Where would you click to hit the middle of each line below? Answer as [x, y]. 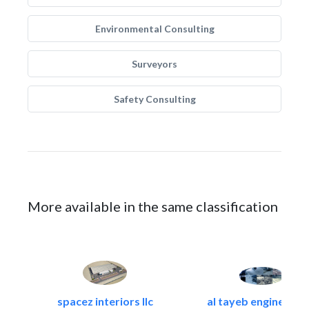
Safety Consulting [154, 99]
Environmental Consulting [154, 29]
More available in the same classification [153, 206]
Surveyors [154, 64]
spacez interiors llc [105, 301]
